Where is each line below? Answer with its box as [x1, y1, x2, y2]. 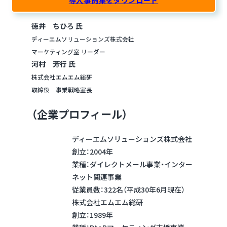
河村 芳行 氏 [31, 59, 75, 69]
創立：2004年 [72, 146, 113, 157]
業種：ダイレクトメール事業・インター [72, 159, 193, 169]
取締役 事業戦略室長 [31, 85, 92, 94]
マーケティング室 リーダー [31, 47, 105, 56]
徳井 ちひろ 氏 [31, 21, 83, 31]
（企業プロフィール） [31, 106, 128, 122]
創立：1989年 [72, 209, 113, 220]
